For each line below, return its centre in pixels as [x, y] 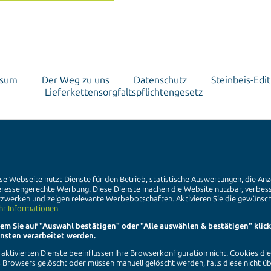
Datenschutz [160, 80]
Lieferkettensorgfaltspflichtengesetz [123, 93]
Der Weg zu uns [76, 80]
